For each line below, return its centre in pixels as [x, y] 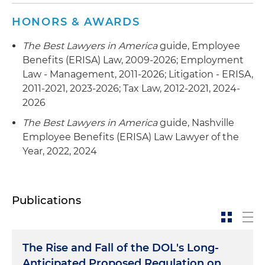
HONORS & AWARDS [76, 22]
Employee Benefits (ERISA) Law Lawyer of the [131, 137]
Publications [46, 200]
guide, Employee [199, 46]
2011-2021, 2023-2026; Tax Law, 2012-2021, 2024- [131, 88]
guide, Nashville [196, 122]
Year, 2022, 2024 [60, 151]
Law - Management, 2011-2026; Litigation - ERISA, [138, 74]
